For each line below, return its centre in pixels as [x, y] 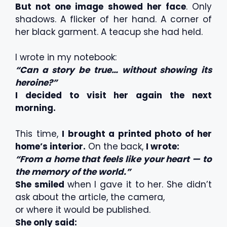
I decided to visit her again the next [113, 95]
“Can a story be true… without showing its [113, 70]
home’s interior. [50, 146]
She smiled [41, 184]
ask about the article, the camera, [90, 197]
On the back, [116, 146]
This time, [39, 134]
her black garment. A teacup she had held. [109, 32]
